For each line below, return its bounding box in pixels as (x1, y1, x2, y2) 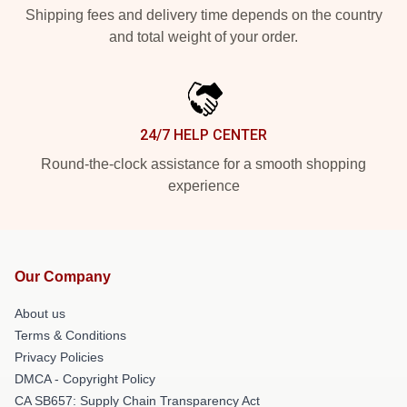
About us (15, 306, 65, 321)
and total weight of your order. (109, 29, 298, 45)
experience (167, 178, 240, 194)
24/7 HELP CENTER (140, 126, 267, 144)
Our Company (15, 269, 111, 284)
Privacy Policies (15, 350, 104, 364)
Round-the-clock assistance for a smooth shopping (41, 156, 366, 172)
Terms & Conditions (15, 328, 126, 342)
